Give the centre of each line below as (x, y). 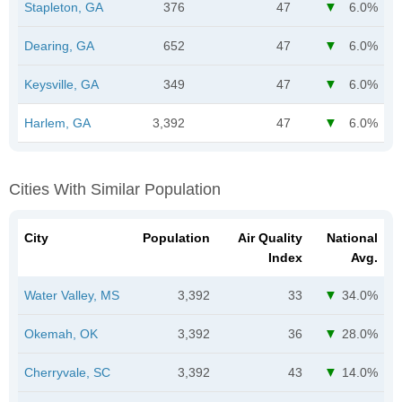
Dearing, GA (59, 45)
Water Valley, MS (72, 295)
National (352, 237)
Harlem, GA (57, 122)
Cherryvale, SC (67, 372)
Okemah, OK (61, 333)
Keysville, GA (61, 84)
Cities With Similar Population (115, 189)
